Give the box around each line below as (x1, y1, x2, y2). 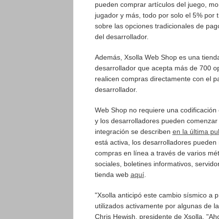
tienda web (94, 171, 131, 178)
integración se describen (94, 128, 173, 135)
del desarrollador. (94, 33, 149, 41)
